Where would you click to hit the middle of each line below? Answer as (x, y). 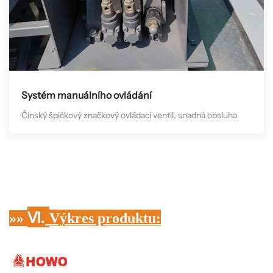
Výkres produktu (103, 218)
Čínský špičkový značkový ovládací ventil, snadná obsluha (129, 115)
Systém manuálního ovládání (87, 95)
